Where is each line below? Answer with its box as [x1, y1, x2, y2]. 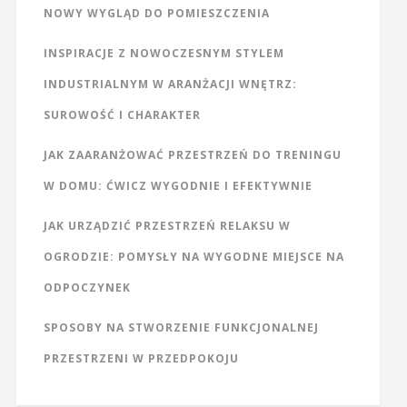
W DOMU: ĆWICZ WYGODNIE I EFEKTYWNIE [43, 178, 313, 194]
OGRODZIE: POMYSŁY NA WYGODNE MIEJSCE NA [43, 249, 344, 265]
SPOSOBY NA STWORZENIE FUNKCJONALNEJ [43, 320, 319, 336]
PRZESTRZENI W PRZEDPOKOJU [43, 351, 239, 367]
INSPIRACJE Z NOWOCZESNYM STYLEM [43, 45, 284, 62]
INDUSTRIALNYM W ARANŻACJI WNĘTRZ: [43, 76, 297, 93]
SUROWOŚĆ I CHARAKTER [43, 107, 201, 124]
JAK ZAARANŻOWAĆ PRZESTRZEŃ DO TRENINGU [43, 147, 342, 164]
